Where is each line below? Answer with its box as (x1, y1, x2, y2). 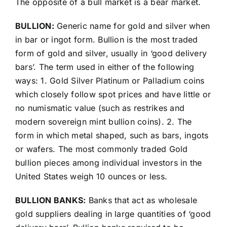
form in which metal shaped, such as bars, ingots (15, 130, 209, 141)
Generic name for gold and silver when (54, 21, 210, 31)
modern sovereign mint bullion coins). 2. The (15, 117, 192, 127)
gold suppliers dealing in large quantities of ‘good (15, 209, 211, 219)
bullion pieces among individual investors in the (15, 158, 202, 168)
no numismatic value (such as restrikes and (15, 103, 185, 113)
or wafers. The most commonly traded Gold (15, 144, 188, 155)
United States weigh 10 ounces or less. (15, 171, 168, 182)
